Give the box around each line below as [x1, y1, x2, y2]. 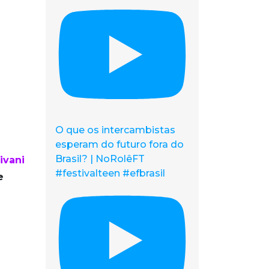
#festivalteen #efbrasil [55, 167, 165, 179]
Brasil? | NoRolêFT [55, 153, 145, 165]
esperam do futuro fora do [55, 138, 184, 150]
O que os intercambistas [55, 124, 175, 136]
